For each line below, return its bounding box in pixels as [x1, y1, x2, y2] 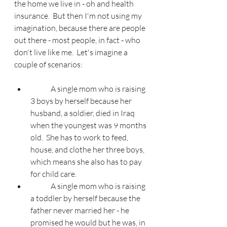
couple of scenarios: [14, 59, 83, 70]
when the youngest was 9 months [30, 120, 148, 131]
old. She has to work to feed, [30, 132, 130, 143]
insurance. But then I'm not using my [14, 11, 143, 21]
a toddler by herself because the [30, 193, 142, 204]
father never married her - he [30, 205, 131, 216]
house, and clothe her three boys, [30, 144, 146, 155]
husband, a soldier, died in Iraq [30, 108, 136, 119]
